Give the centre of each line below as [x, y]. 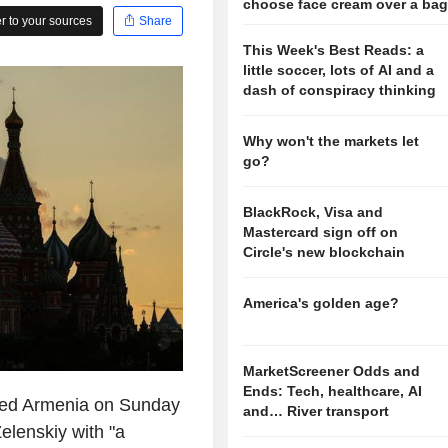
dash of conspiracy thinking [340, 90]
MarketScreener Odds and [332, 371]
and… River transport [316, 411]
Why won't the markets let [331, 141]
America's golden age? [321, 303]
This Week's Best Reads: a [334, 50]
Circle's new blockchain [324, 252]
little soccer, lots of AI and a [339, 70]
